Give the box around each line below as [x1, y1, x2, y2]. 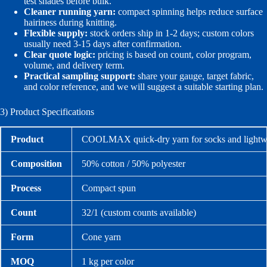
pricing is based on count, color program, [95, 49, 252, 60]
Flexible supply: [24, 27, 88, 38]
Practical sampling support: [24, 70, 135, 81]
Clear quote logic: [24, 49, 95, 60]
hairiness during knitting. [24, 17, 117, 27]
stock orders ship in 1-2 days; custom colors [88, 27, 254, 38]
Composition [11, 158, 62, 169]
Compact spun [82, 182, 136, 193]
